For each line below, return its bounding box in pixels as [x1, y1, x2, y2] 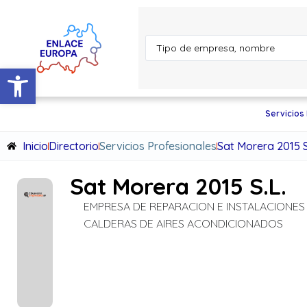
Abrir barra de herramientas [6, 61, 143, 88]
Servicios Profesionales [99, 139, 217, 153]
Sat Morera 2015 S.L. [70, 172, 287, 200]
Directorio [48, 139, 99, 153]
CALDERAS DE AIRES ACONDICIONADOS [84, 217, 284, 230]
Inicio [22, 139, 48, 153]
